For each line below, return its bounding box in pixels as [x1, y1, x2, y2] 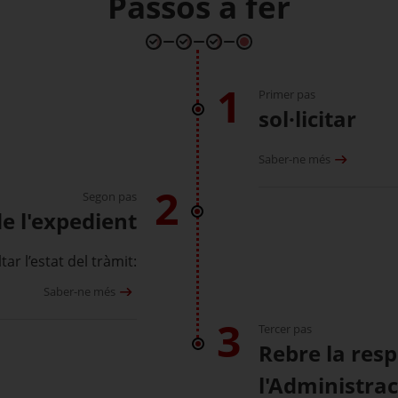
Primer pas [259, 86, 315, 102]
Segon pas [83, 188, 137, 204]
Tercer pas [259, 321, 312, 337]
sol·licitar [259, 104, 356, 133]
